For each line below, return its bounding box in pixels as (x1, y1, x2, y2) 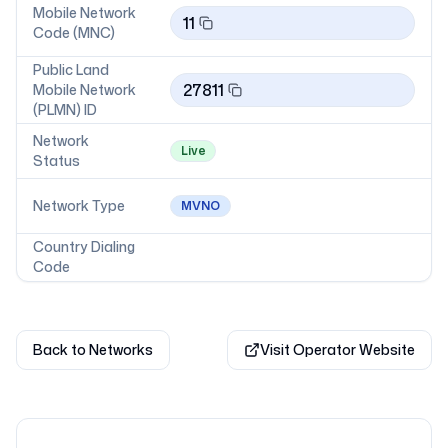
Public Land (33, 60, 109, 79)
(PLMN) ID (33, 100, 97, 119)
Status (33, 151, 80, 170)
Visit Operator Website (260, 340, 415, 359)
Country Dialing (33, 237, 135, 256)
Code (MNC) (33, 23, 115, 42)
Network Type (33, 196, 125, 215)
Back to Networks (33, 340, 153, 359)
